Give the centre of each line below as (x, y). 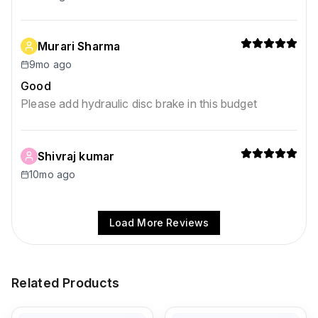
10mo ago (53, 174)
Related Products (66, 283)
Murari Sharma (79, 46)
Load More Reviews (159, 223)
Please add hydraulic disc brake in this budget (139, 104)
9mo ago (51, 64)
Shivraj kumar (76, 156)
